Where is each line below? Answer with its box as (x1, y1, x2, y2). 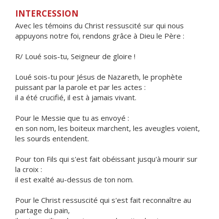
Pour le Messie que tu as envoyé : (15, 113, 129, 123)
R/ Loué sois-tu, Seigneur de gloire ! (15, 51, 135, 61)
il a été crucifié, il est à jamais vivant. (15, 92, 136, 102)
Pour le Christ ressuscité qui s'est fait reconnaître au (15, 195, 191, 205)
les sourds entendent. (15, 133, 89, 143)
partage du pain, (15, 205, 70, 215)
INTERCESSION (15, 8, 79, 19)
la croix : (15, 164, 42, 174)
